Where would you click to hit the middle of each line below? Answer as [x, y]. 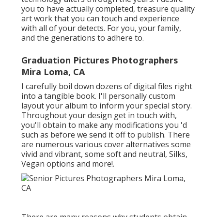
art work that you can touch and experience [100, 19]
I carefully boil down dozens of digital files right [107, 86]
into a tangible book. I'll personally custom [98, 96]
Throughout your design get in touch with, [99, 116]
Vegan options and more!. [68, 164]
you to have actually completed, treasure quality [108, 9]
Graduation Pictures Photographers [100, 60]
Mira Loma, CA [53, 72]
